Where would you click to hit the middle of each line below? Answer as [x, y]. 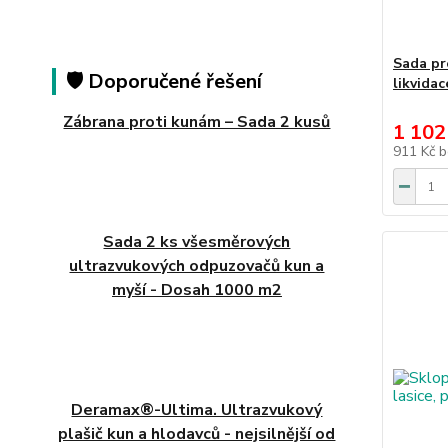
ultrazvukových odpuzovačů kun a [197, 266]
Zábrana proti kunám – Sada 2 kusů [197, 122]
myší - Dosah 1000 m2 [196, 290]
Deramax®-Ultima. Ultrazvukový [197, 410]
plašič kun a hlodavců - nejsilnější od [197, 434]
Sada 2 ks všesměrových [197, 242]
